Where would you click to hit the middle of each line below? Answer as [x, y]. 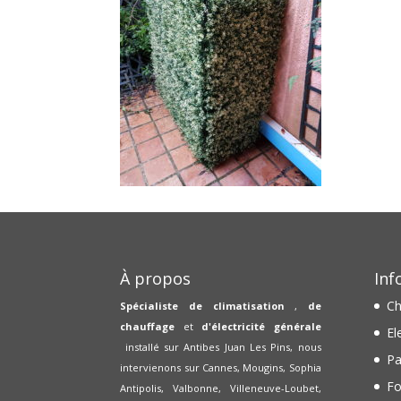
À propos [156, 278]
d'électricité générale [261, 326]
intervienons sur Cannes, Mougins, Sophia [221, 367]
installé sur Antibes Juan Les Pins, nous [221, 346]
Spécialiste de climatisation [208, 305]
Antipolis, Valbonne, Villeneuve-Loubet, [221, 388]
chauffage [148, 326]
